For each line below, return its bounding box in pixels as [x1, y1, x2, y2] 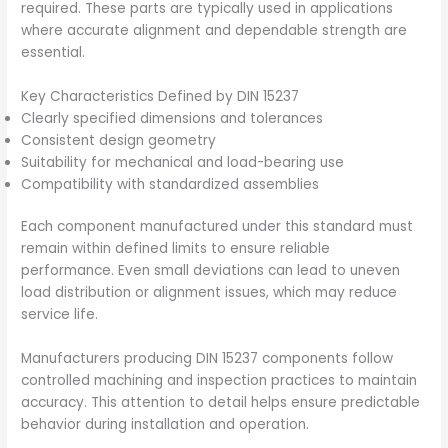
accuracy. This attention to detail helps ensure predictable [21, 393, 421, 413]
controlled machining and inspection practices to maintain [21, 371, 418, 391]
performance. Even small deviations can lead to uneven [21, 261, 401, 281]
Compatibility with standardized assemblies [21, 174, 320, 194]
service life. [21, 305, 99, 325]
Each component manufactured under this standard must [21, 217, 414, 237]
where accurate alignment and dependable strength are [21, 20, 408, 40]
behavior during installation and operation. [21, 415, 310, 435]
